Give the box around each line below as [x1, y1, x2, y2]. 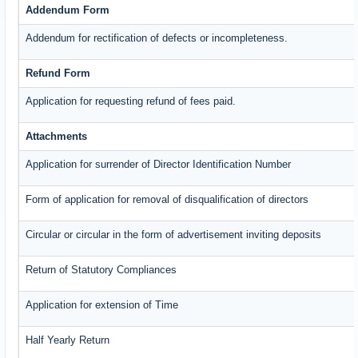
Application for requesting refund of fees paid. [26, 95, 237, 108]
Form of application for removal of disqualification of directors [26, 193, 309, 206]
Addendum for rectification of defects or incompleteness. [26, 32, 288, 45]
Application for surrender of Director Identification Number [26, 158, 292, 171]
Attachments [26, 130, 88, 143]
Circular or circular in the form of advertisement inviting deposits [26, 229, 322, 241]
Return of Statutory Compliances [26, 264, 177, 276]
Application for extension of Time [26, 299, 179, 312]
